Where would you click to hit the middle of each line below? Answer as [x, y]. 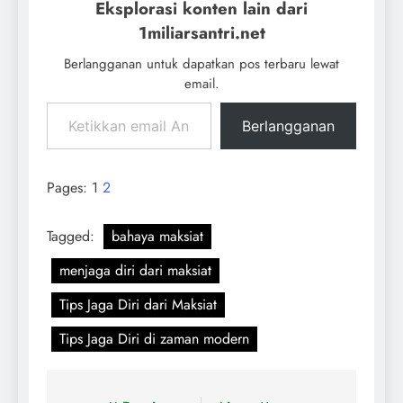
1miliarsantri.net [201, 33]
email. [201, 84]
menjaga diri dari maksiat [135, 271]
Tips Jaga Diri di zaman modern [154, 339]
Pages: [69, 188]
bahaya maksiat [157, 237]
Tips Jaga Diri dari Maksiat [138, 305]
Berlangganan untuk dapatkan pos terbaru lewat [201, 64]
